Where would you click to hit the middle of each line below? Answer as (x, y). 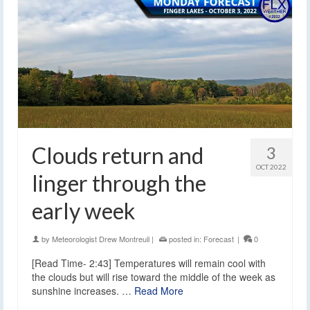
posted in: (185, 239)
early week (83, 211)
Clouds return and (118, 156)
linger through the (119, 183)
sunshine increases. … (83, 291)
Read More (159, 291)
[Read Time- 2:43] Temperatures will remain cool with (149, 263)
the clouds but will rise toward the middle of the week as (154, 277)
